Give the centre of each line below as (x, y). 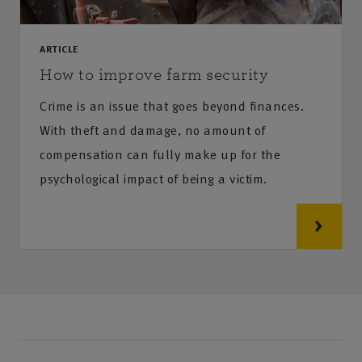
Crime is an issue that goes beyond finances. (172, 105)
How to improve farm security (154, 74)
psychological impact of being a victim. (154, 178)
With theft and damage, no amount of (153, 130)
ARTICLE (59, 48)
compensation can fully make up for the (160, 154)
